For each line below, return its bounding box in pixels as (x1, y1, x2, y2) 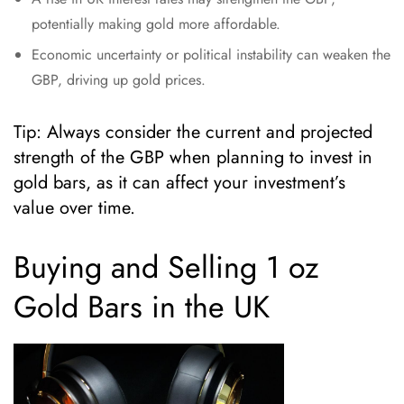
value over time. (14, 195, 135, 222)
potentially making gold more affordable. (32, 14, 280, 35)
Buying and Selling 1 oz (14, 245, 319, 290)
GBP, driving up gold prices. (32, 69, 206, 91)
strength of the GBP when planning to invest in (14, 144, 372, 171)
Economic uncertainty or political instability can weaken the (32, 44, 390, 66)
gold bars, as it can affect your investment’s (14, 170, 345, 197)
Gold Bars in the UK (14, 285, 270, 330)
